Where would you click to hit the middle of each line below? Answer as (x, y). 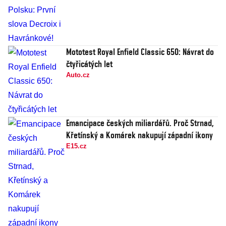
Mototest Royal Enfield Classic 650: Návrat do (140, 52)
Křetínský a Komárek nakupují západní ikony (139, 135)
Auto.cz (78, 75)
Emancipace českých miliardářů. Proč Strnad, (140, 123)
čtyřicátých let (89, 64)
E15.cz (76, 146)
